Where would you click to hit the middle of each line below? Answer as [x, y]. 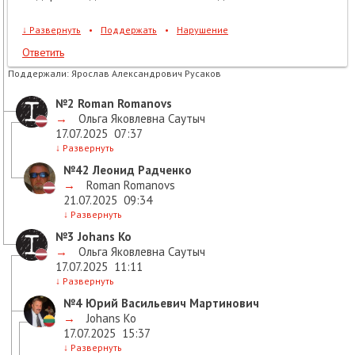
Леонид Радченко [141, 170]
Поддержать [129, 30]
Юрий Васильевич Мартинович [171, 303]
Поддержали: [38, 74]
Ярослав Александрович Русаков [146, 74]
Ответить [43, 53]
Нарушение [202, 30]
